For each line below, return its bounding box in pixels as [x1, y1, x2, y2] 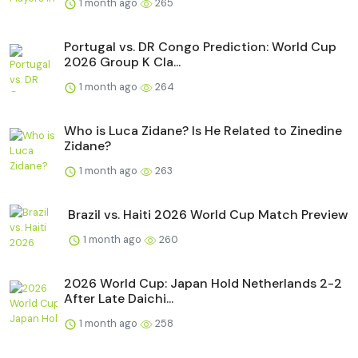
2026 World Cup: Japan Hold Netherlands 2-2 [64, 274, 342, 292]
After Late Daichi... [64, 289, 173, 307]
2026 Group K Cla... [64, 53, 181, 70]
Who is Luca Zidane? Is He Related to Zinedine [64, 121, 342, 139]
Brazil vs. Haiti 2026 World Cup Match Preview [68, 205, 348, 223]
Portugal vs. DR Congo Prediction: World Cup [64, 38, 336, 55]
